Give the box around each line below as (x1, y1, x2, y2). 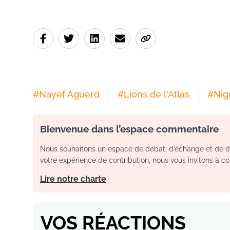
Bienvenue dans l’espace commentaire (40, 123, 219, 135)
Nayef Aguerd (39, 88, 100, 100)
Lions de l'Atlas (124, 88, 189, 100)
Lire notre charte (40, 174, 106, 184)
